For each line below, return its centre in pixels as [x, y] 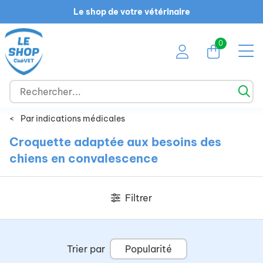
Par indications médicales [73, 119]
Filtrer [139, 198]
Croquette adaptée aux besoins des [115, 142]
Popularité [148, 249]
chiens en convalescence [84, 158]
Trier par [86, 249]
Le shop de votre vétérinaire [131, 12]
